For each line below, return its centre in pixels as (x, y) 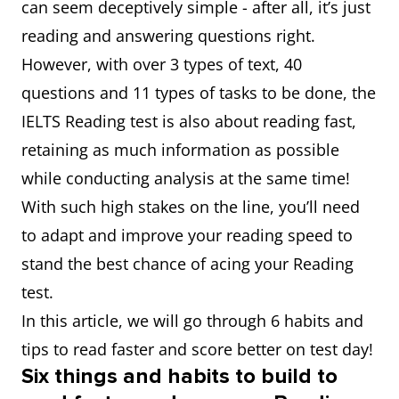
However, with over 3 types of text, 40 (162, 64)
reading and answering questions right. (168, 36)
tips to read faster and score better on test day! (197, 349)
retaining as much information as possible (180, 150)
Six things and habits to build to (179, 376)
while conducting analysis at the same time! (186, 178)
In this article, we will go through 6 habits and (192, 321)
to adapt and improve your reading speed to (187, 235)
